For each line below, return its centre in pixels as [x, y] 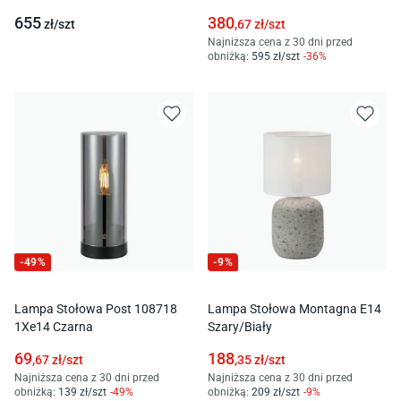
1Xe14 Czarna [54, 326]
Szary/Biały [240, 326]
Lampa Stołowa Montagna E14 [294, 308]
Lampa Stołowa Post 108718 [96, 308]
